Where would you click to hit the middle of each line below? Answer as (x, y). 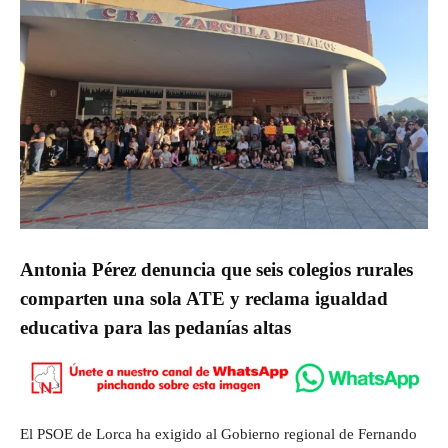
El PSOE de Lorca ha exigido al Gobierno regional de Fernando (218, 434)
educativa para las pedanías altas (155, 327)
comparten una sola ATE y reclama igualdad (204, 298)
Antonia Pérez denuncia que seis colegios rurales (216, 269)
